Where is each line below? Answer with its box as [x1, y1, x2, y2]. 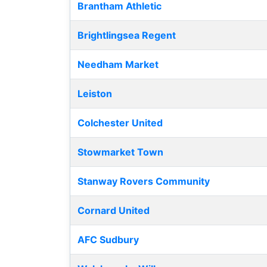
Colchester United [77, 117, 163, 129]
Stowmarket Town [77, 146, 163, 159]
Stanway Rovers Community [77, 175, 210, 188]
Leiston [77, 88, 112, 100]
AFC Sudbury [77, 234, 139, 246]
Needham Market [77, 58, 159, 71]
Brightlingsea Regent [77, 29, 176, 42]
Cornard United [77, 204, 150, 217]
